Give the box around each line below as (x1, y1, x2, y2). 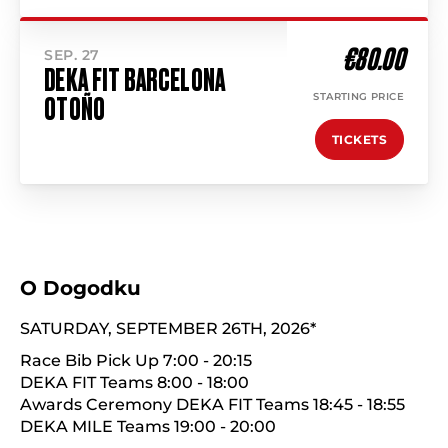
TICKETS (331, 132, 387, 147)
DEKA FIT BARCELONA (44, 63, 226, 97)
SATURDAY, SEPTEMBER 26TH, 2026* (20, 319, 316, 338)
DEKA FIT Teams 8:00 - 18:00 (20, 373, 249, 392)
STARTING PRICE (313, 90, 404, 103)
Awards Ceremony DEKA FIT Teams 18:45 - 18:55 (20, 395, 405, 414)
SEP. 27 (44, 46, 100, 64)
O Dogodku (20, 276, 141, 300)
